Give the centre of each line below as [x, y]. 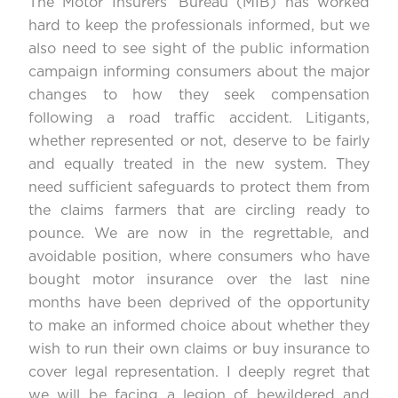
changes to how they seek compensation [199, 96]
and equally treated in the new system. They [199, 165]
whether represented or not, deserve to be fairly [199, 142]
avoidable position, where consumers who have [199, 257]
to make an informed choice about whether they [199, 326]
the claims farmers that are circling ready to [199, 211]
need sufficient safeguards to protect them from [199, 188]
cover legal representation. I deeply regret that [199, 373]
